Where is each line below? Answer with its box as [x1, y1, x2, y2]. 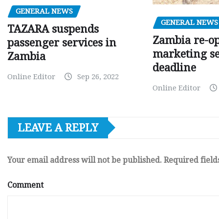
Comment [7, 180, 44, 190]
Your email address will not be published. [7, 155, 162, 165]
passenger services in [7, 36, 116, 49]
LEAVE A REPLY [18, 121, 98, 134]
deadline [153, 61, 197, 74]
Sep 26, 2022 [77, 72, 119, 81]
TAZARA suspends [7, 22, 99, 35]
